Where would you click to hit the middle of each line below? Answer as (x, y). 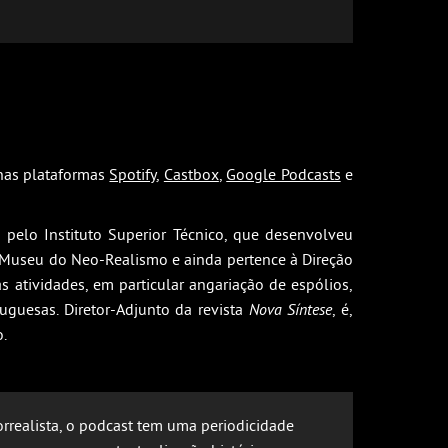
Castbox (191, 174)
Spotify (133, 174)
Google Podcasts (283, 174)
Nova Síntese (290, 309)
